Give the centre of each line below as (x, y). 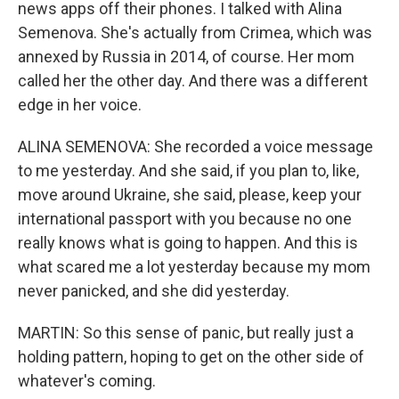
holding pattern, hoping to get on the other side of (191, 357)
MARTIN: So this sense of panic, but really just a (186, 333)
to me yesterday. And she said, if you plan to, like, (188, 171)
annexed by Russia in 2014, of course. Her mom (186, 57)
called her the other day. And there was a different (193, 81)
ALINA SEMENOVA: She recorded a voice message (195, 147)
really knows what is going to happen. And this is (188, 243)
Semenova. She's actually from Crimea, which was (195, 33)
